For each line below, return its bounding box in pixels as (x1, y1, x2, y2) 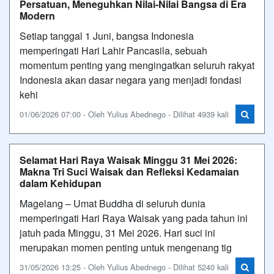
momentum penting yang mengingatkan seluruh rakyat (20, 57, 254, 72)
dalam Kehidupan (20, 176, 102, 190)
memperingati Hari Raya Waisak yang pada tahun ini (20, 210, 248, 225)
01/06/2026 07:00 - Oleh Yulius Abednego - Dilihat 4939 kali (20, 108, 229, 120)
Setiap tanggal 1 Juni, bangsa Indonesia (20, 28, 194, 43)
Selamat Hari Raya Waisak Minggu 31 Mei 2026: (20, 152, 237, 167)
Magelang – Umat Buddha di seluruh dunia (20, 196, 206, 210)
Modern (20, 8, 55, 23)
